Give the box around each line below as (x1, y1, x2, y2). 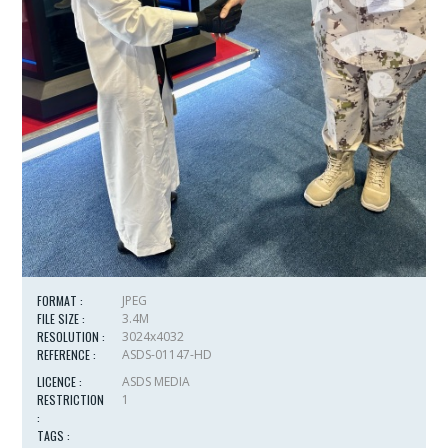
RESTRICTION (37, 390, 105, 408)
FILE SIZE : (37, 309, 86, 327)
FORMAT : (37, 291, 84, 309)
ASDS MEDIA (122, 372, 191, 390)
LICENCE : (37, 372, 83, 390)
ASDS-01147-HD (122, 345, 213, 363)
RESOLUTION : (37, 327, 106, 345)
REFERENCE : (37, 345, 97, 363)
